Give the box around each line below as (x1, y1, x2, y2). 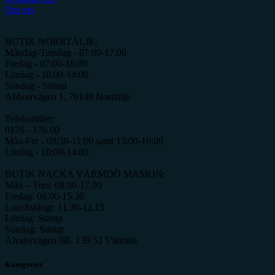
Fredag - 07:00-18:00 (5, 58, 87, 69)
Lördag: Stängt (5, 213, 63, 224)
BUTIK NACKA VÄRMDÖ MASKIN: (5, 169, 165, 180)
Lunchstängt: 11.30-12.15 (5, 202, 104, 213)
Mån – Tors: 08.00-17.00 (5, 180, 102, 191)
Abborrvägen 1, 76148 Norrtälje (5, 91, 130, 103)
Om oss (5, 4, 34, 15)
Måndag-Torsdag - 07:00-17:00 (5, 47, 126, 58)
